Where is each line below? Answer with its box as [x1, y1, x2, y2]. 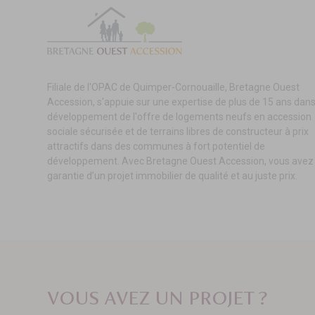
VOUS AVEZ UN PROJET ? [47, 287, 268, 309]
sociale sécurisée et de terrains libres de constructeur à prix [47, 126, 309, 138]
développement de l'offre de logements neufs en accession [47, 111, 312, 123]
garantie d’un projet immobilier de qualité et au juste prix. [47, 170, 298, 182]
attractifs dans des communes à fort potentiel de [47, 141, 266, 153]
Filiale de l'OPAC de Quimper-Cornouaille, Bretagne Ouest [47, 82, 300, 94]
